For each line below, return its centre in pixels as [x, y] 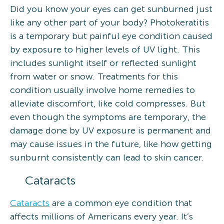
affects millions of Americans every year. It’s [101, 216]
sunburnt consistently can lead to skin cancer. [107, 157]
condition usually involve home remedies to [102, 90]
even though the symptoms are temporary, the [108, 117]
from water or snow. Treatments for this [94, 76]
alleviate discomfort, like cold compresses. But [108, 103]
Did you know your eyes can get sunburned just [111, 9]
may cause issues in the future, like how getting [111, 144]
